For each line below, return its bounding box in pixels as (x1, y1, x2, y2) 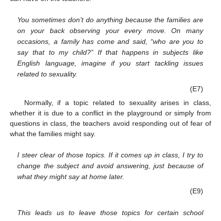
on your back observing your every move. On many (17, 27, 203, 35)
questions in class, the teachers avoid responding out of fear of (10, 119, 211, 127)
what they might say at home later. (17, 173, 125, 181)
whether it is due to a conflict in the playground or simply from (10, 109, 211, 117)
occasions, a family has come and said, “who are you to (17, 37, 203, 46)
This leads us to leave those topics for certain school (17, 209, 203, 217)
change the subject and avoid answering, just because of (17, 162, 203, 170)
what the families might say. (10, 129, 96, 138)
